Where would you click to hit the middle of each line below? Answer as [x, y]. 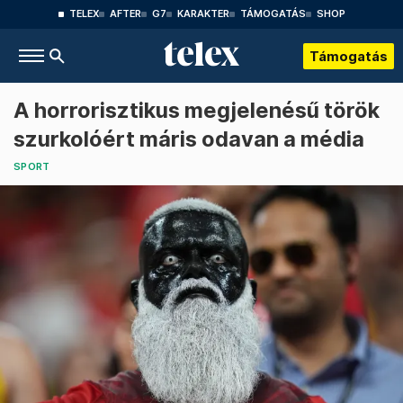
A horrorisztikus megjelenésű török [197, 110]
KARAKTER [203, 14]
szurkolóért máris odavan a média [189, 139]
